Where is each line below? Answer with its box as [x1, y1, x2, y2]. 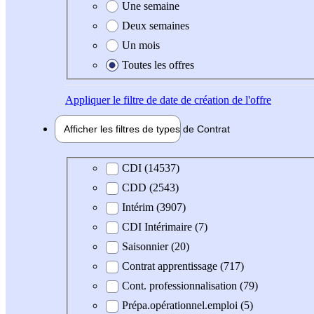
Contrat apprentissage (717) [122, 260, 244, 273]
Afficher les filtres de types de [64, 123, 197, 135]
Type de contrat [76, 161, 144, 174]
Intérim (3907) [122, 201, 186, 214]
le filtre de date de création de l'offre [110, 93, 271, 106]
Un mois [122, 39, 160, 51]
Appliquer [65, 93, 110, 106]
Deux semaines [122, 19, 189, 32]
